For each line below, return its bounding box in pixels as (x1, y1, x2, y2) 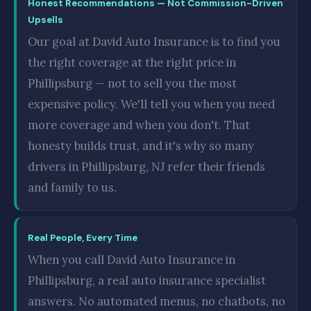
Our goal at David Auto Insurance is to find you (28, 34, 280, 49)
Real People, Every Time (28, 232, 137, 244)
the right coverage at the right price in (28, 55, 236, 70)
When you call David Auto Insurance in (28, 252, 235, 267)
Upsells (28, 14, 63, 26)
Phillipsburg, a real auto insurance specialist (28, 273, 266, 288)
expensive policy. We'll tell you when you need (28, 96, 275, 112)
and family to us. (28, 180, 117, 195)
